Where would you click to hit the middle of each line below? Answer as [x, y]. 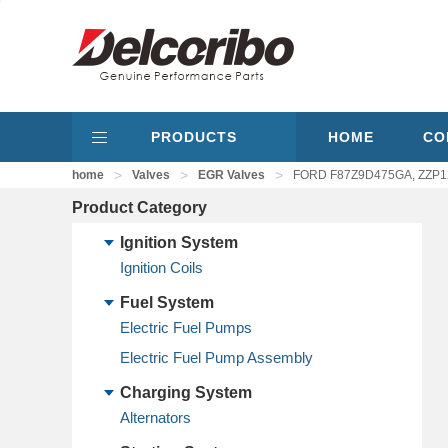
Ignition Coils [161, 267]
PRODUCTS [194, 137]
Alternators [155, 417]
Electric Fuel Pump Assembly [216, 357]
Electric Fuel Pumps [186, 327]
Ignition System [179, 242]
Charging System [186, 392]
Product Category [139, 207]
